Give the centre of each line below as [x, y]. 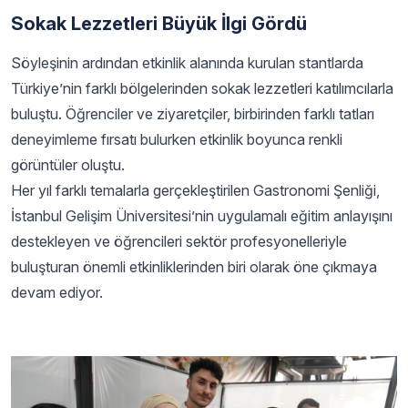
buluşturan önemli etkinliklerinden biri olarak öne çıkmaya [194, 266]
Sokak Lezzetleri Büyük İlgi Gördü [159, 23]
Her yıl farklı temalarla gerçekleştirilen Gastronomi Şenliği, [195, 190]
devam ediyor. [57, 292]
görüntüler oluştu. [68, 164]
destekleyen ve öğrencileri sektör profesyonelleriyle [179, 241]
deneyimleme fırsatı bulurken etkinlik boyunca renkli [177, 139]
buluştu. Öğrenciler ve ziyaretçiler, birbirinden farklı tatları [193, 113]
